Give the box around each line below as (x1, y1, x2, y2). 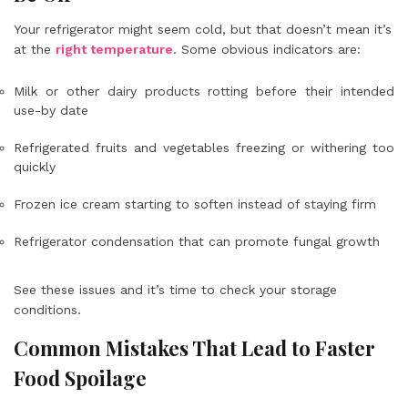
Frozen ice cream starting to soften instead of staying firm (14, 196, 376, 211)
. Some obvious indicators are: (173, 41, 361, 56)
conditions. (14, 301, 81, 317)
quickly (14, 158, 56, 174)
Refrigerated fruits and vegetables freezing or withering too (14, 139, 394, 155)
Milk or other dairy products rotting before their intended (14, 83, 394, 98)
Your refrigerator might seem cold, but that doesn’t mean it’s (14, 21, 392, 36)
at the (14, 41, 56, 56)
